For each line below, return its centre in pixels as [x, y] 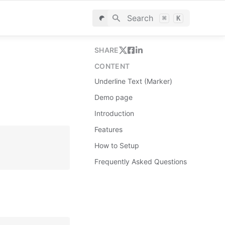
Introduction [114, 113]
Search [140, 18]
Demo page [114, 97]
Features [108, 129]
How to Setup [117, 145]
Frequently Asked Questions [141, 161]
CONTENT [112, 66]
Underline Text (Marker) [133, 81]
